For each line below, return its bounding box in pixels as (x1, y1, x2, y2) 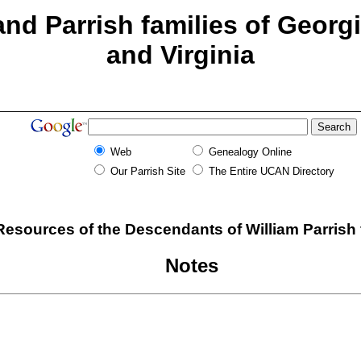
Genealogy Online (208, 146, 292, 159)
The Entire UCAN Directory (208, 165, 334, 178)
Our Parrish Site (110, 165, 185, 178)
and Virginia (106, 40, 255, 69)
